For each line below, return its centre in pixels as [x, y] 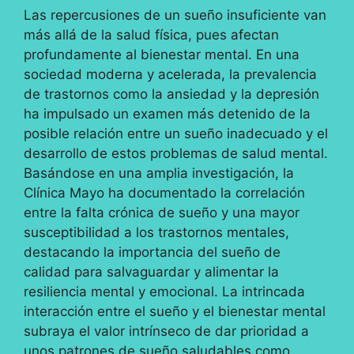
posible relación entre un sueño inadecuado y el [176, 134]
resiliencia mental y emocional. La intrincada [164, 292]
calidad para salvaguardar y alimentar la [151, 272]
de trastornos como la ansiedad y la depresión [171, 94]
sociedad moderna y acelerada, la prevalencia [170, 75]
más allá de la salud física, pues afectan [151, 35]
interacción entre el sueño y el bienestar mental [175, 312]
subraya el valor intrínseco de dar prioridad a [166, 331]
